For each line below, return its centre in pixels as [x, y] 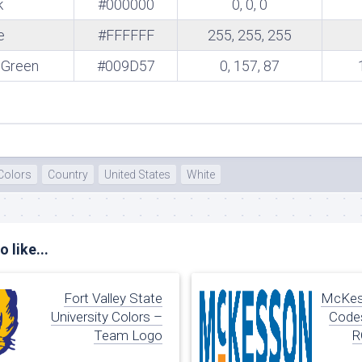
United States [137, 175]
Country [68, 175]
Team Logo [128, 335]
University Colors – [106, 317]
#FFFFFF [126, 35]
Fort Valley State [113, 298]
